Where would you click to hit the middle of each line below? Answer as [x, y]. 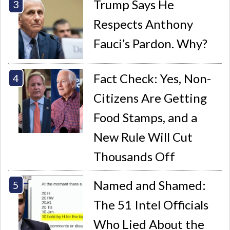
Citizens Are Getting [150, 98]
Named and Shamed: [150, 185]
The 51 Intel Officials [151, 205]
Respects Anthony [143, 24]
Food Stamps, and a [146, 117]
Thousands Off [135, 156]
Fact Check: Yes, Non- [152, 78]
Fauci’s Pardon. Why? [151, 43]
